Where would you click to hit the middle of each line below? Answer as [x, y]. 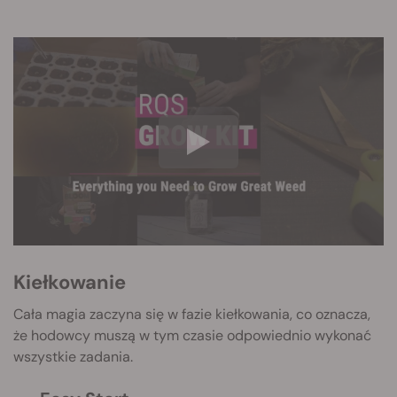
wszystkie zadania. [73, 357]
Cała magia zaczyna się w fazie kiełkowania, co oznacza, [192, 315]
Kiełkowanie [70, 283]
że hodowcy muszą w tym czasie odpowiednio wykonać [192, 336]
